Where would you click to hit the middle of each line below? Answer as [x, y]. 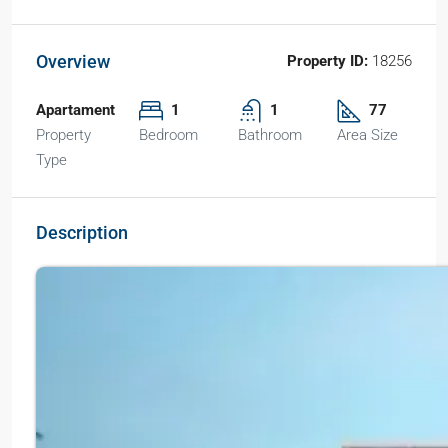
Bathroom [270, 135]
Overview [73, 61]
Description [82, 232]
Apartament [75, 110]
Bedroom [168, 135]
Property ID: [327, 61]
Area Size [367, 135]
